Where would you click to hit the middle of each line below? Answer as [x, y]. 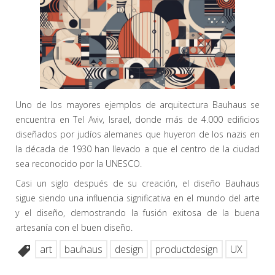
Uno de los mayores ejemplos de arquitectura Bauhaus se [137, 104]
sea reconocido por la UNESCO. [79, 163]
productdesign [187, 249]
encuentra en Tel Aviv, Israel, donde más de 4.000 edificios [137, 119]
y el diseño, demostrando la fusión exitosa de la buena [137, 212]
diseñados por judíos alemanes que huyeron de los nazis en [137, 134]
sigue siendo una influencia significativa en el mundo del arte [137, 198]
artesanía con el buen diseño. [74, 227]
